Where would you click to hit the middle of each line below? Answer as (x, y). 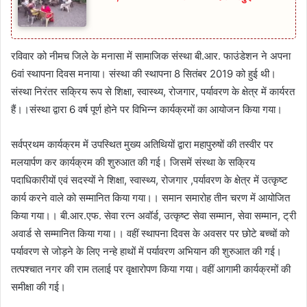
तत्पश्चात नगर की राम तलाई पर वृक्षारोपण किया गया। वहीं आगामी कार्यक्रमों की (151, 269)
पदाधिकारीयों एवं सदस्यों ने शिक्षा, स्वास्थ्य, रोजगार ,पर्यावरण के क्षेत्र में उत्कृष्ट (149, 180)
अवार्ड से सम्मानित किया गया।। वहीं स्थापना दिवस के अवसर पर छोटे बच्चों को (150, 233)
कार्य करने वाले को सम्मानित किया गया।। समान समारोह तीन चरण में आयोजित (150, 197)
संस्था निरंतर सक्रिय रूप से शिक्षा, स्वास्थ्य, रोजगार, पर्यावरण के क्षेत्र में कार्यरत (153, 91)
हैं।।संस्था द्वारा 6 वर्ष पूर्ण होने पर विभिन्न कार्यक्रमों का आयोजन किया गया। (147, 109)
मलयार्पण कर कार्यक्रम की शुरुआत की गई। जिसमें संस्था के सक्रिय (133, 162)
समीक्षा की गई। (38, 286)
